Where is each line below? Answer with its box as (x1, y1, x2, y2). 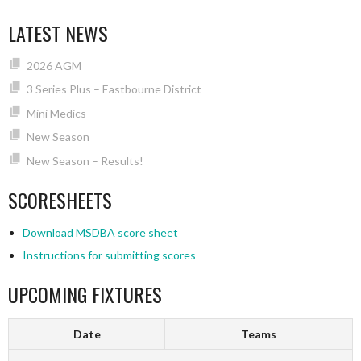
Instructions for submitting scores (22, 247, 196, 262)
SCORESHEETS (8, 185, 112, 214)
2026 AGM (26, 59, 81, 73)
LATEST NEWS (8, 19, 108, 48)
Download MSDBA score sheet (22, 225, 178, 239)
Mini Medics (26, 106, 86, 120)
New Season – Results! (26, 153, 143, 168)
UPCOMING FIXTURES (8, 279, 162, 309)
